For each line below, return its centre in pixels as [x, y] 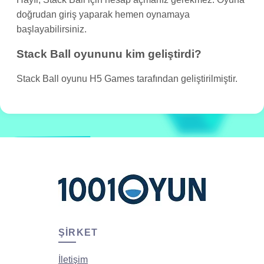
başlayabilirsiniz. [52, 29]
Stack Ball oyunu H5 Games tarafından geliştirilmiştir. [127, 79]
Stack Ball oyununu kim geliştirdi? [109, 54]
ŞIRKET [78, 232]
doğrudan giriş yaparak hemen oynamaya [103, 14]
